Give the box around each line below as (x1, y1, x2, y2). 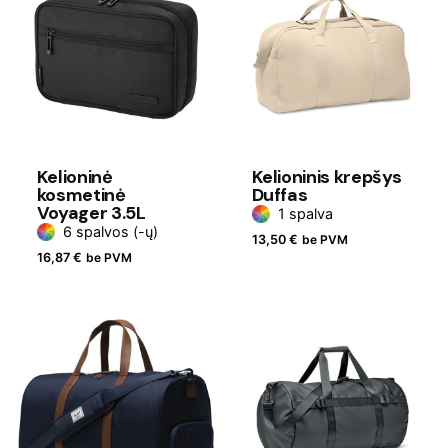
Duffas (251, 183, 308, 207)
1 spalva (277, 205, 333, 222)
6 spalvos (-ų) (62, 223, 158, 240)
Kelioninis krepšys (251, 165, 403, 189)
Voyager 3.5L (36, 201, 146, 225)
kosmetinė (36, 183, 126, 207)
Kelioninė (36, 165, 113, 189)
